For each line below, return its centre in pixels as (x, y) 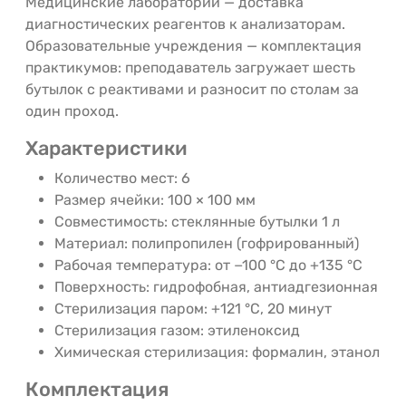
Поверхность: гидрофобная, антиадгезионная (216, 286)
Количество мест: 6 (122, 178)
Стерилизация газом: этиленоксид (177, 330)
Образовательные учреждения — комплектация (193, 45)
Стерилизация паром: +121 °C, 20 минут (193, 308)
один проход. (72, 111)
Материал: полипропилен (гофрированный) (207, 243)
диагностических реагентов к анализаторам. (185, 24)
